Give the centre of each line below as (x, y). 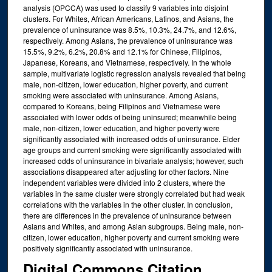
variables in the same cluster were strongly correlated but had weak (134, 193)
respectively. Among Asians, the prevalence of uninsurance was (127, 40)
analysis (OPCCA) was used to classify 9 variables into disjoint (125, 7)
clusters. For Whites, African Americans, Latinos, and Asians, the (128, 18)
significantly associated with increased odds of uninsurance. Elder (131, 138)
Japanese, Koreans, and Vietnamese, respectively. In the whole (127, 62)
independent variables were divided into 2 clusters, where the (124, 182)
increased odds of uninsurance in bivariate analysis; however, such (133, 160)
